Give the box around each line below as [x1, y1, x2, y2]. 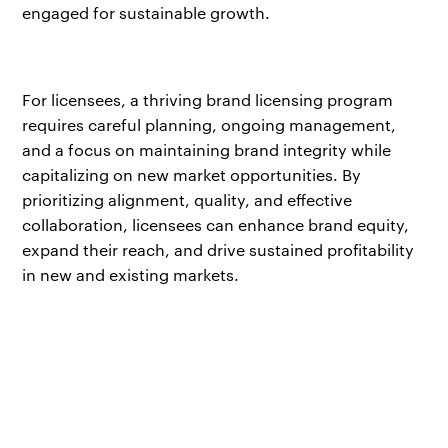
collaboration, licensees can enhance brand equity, [22, 214, 410, 236]
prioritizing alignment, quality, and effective [22, 189, 353, 211]
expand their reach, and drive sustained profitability [22, 239, 415, 261]
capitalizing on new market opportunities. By [22, 164, 362, 186]
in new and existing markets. [22, 264, 240, 286]
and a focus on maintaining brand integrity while [22, 139, 392, 161]
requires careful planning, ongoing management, [22, 114, 397, 136]
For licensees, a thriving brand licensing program [22, 89, 394, 111]
